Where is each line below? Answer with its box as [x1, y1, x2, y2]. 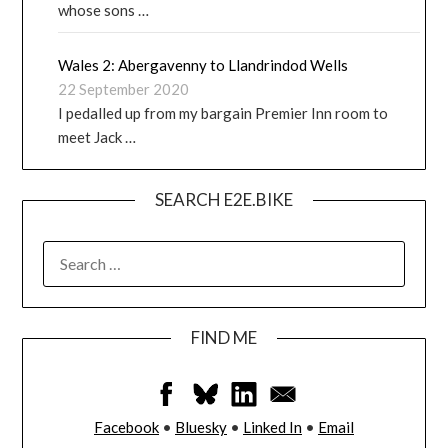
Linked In [243, 418, 302, 437]
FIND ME [191, 327, 257, 349]
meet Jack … [58, 128, 137, 147]
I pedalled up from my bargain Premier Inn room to [58, 104, 389, 123]
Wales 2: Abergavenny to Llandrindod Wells [58, 56, 349, 75]
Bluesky [175, 418, 227, 437]
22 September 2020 [58, 80, 190, 99]
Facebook [94, 418, 159, 437]
